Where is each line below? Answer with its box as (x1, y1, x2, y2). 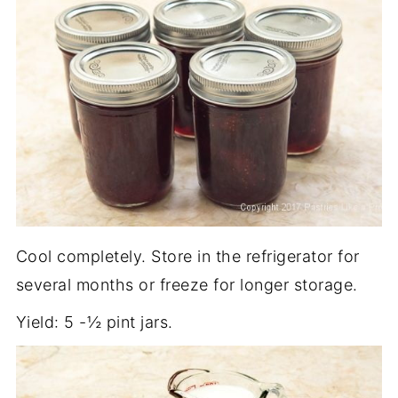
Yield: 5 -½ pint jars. (15, 312, 173, 331)
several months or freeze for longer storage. (15, 275, 358, 294)
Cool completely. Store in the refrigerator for (15, 246, 360, 266)
